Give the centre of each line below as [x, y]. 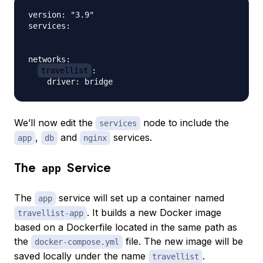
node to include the [185, 122]
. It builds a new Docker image [154, 212]
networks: [49, 59]
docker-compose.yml [77, 242]
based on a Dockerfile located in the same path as [126, 227]
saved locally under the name [81, 256]
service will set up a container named [140, 198]
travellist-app [50, 213]
